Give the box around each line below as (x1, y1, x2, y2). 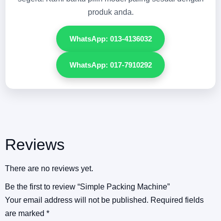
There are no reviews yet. (5, 164, 93, 173)
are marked (5, 209, 46, 218)
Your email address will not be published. (5, 195, 148, 204)
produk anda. (87, 7, 134, 16)
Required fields (150, 195, 204, 204)
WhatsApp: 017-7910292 (69, 60, 152, 69)
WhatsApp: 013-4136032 (69, 34, 152, 43)
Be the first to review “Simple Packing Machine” (5, 182, 170, 191)
